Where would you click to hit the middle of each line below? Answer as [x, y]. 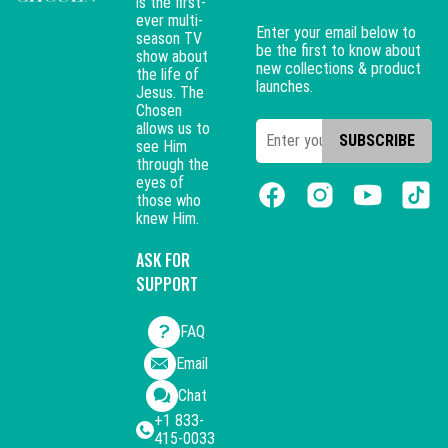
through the [172, 164]
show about [172, 56]
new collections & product [338, 68]
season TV [169, 38]
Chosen [159, 110]
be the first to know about [338, 50]
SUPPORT [167, 284]
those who [168, 200]
